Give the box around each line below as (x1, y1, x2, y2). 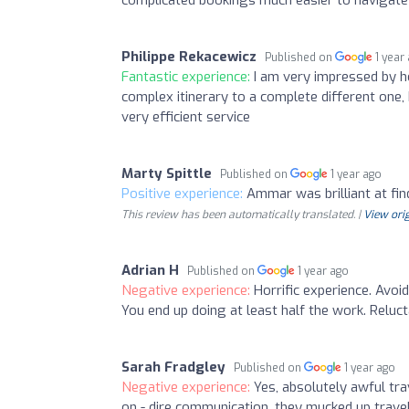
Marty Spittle (121, 163, 212, 183)
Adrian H (121, 260, 179, 279)
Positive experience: (121, 184, 246, 203)
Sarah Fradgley (121, 357, 225, 376)
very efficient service (121, 107, 250, 126)
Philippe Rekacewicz (121, 47, 257, 66)
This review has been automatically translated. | (121, 206, 363, 222)
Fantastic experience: (121, 67, 254, 86)
